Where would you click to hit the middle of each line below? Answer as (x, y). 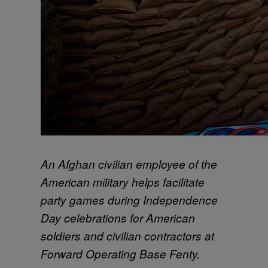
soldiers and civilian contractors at (127, 235)
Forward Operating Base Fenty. (120, 253)
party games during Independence (129, 200)
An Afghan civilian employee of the (129, 164)
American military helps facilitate (123, 182)
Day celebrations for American (118, 217)
